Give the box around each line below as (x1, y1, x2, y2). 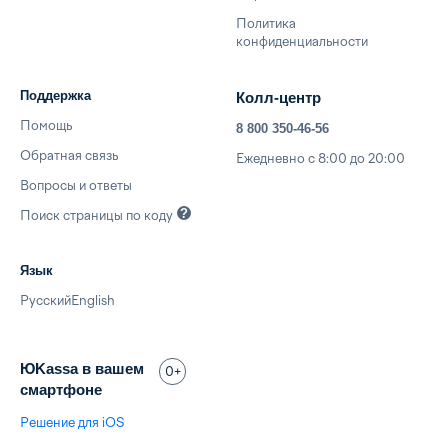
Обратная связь (20, 148, 118, 163)
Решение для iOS (20, 415, 124, 430)
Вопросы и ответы (20, 178, 132, 193)
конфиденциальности (236, 34, 368, 49)
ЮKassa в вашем (20, 360, 144, 377)
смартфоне (20, 381, 102, 398)
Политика (236, 16, 296, 31)
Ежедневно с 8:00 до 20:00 (236, 151, 405, 166)
